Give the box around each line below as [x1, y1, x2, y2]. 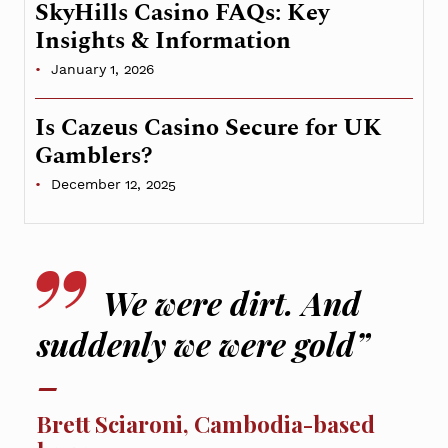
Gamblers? [34, 138, 153, 175]
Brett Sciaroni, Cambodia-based [37, 407, 376, 439]
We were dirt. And [103, 281, 362, 325]
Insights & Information [34, 23, 291, 60]
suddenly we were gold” [37, 322, 371, 366]
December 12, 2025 [50, 176, 176, 193]
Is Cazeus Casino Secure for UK [34, 110, 382, 147]
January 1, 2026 [50, 61, 154, 78]
